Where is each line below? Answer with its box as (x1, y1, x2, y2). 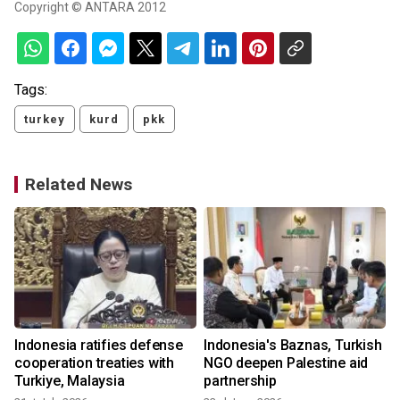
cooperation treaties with (14, 354, 174, 371)
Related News (25, 174, 132, 195)
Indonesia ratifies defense (14, 337, 183, 354)
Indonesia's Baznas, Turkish (204, 337, 382, 354)
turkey (24, 112, 65, 126)
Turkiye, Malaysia (14, 372, 125, 389)
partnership (204, 372, 277, 389)
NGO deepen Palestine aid (204, 354, 369, 371)
